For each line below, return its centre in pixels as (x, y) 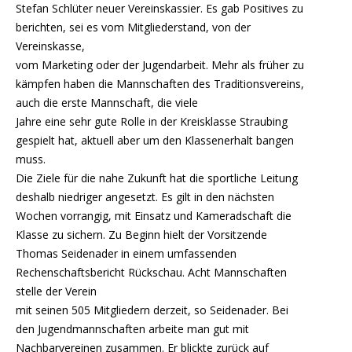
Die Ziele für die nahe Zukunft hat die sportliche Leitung (157, 178)
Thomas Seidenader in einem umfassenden (126, 253)
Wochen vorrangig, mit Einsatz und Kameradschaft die (154, 215)
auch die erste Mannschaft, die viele (107, 102)
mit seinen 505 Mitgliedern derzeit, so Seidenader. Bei (152, 310)
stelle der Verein (56, 291)
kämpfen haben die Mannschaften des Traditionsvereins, (160, 83)
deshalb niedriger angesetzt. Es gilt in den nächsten (145, 196)
